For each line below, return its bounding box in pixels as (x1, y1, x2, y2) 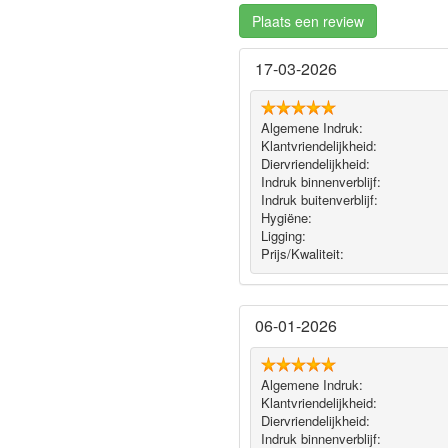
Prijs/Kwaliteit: (260, 244, 344, 264)
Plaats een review (252, 10, 364, 31)
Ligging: (260, 226, 306, 246)
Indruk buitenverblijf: (260, 190, 378, 210)
